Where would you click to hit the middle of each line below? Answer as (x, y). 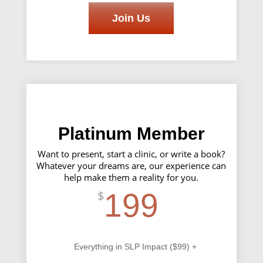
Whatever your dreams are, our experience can (131, 165)
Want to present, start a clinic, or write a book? (131, 154)
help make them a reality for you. (131, 177)
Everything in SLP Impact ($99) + (136, 246)
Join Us (131, 18)
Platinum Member (131, 133)
